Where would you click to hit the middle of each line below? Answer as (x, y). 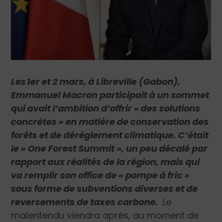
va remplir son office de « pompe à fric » (100, 175)
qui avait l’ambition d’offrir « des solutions (106, 108)
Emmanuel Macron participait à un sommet (110, 95)
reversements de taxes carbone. (86, 202)
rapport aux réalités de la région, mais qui (106, 162)
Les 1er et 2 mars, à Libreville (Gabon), (96, 81)
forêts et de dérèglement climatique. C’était (110, 135)
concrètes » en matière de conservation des (110, 121)
